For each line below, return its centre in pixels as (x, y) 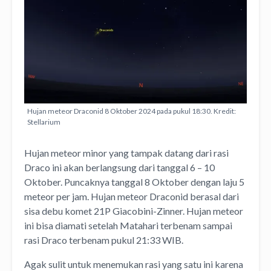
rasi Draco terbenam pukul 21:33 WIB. (106, 240)
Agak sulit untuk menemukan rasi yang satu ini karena (134, 264)
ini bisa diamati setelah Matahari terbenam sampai (128, 225)
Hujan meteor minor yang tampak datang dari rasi (126, 152)
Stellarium (44, 122)
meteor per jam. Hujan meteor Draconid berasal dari (132, 196)
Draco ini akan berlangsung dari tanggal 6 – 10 (119, 167)
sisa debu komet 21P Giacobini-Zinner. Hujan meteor (134, 211)
